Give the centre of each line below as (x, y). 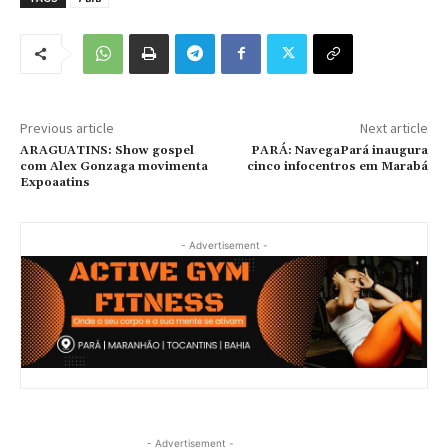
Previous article (67, 127)
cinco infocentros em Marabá (337, 166)
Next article (393, 127)
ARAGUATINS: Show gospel (107, 150)
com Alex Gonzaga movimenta (114, 166)
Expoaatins (55, 182)
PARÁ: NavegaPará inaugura (339, 150)
